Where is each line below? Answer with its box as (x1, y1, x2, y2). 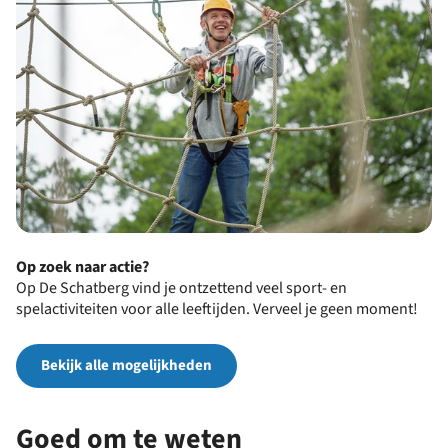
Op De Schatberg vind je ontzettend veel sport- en (16, 276, 347, 299)
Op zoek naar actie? (16, 255, 149, 278)
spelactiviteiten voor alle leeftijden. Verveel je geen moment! (16, 297, 418, 320)
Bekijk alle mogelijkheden (41, 355, 212, 377)
